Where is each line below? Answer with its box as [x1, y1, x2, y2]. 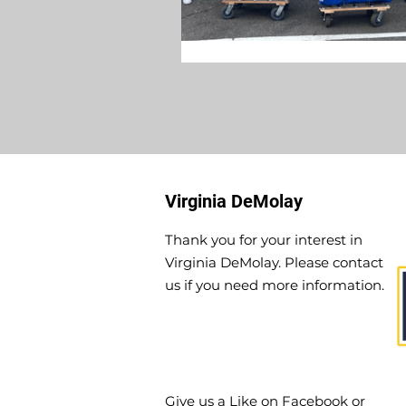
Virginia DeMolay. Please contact [165, 254, 383, 271]
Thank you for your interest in [165, 231, 362, 248]
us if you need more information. [165, 276, 384, 294]
